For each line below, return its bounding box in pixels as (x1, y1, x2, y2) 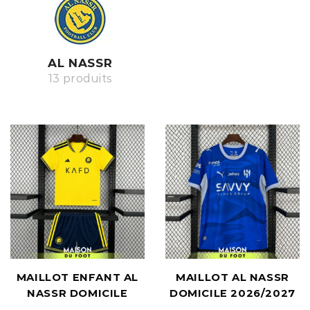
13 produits (48, 72, 112, 86)
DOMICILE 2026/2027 (170, 286, 295, 300)
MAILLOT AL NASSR (176, 271, 289, 284)
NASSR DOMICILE (27, 286, 128, 300)
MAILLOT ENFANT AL (16, 271, 139, 284)
